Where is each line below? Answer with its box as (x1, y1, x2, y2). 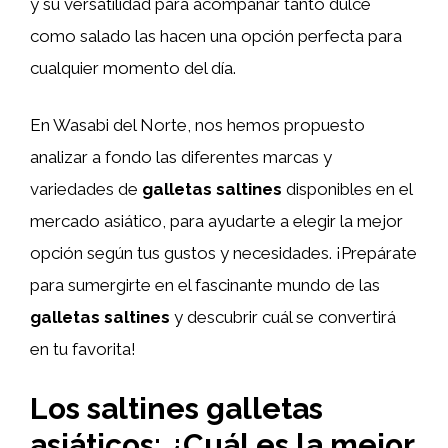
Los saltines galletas (30, 390, 323, 426)
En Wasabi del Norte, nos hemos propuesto (30, 115, 365, 135)
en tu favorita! (30, 339, 136, 359)
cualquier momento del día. (30, 57, 236, 78)
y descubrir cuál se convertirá (170, 307, 396, 327)
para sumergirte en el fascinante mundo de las (30, 275, 380, 295)
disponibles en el (282, 179, 412, 199)
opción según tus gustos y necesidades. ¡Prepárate (30, 243, 417, 263)
